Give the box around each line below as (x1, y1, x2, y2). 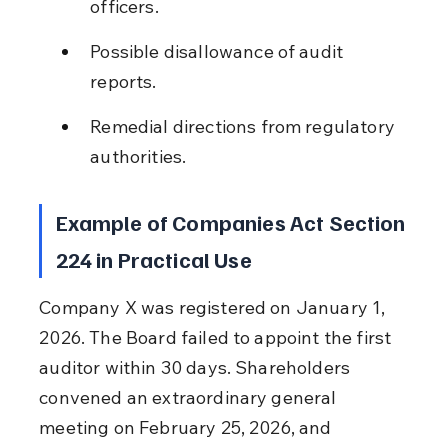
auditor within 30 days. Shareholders (39, 355, 355, 379)
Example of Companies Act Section (55, 207, 410, 236)
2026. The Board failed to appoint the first (39, 325, 396, 349)
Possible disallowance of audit (90, 39, 348, 63)
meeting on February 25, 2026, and (39, 415, 336, 439)
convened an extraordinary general (39, 385, 341, 409)
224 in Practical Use (55, 244, 252, 273)
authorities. (90, 144, 187, 168)
